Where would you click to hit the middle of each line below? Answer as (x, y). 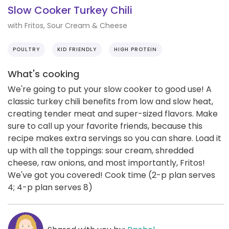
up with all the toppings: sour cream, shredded (101, 150)
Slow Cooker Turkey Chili (70, 10)
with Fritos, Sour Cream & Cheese (67, 25)
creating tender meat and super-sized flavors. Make (113, 113)
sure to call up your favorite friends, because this (105, 126)
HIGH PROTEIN (135, 49)
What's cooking (43, 74)
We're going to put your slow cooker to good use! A (110, 89)
